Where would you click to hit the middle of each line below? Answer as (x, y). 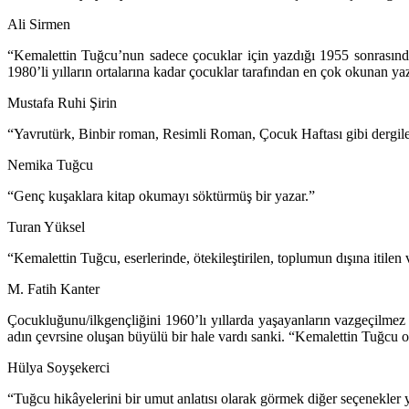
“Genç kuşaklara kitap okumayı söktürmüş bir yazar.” (161, 196)
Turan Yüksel (46, 227)
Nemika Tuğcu (50, 165)
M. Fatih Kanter (53, 289)
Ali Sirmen (39, 25)
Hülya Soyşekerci (58, 368)
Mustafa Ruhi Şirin (62, 103)
